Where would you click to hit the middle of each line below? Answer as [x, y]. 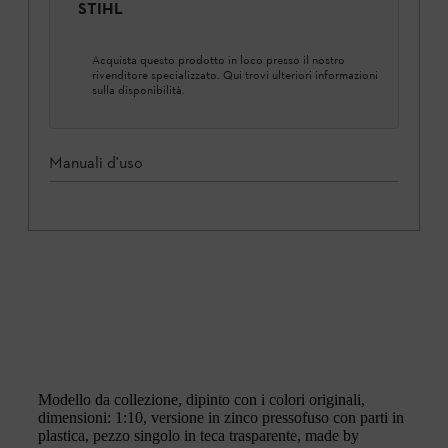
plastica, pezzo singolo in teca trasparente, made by [198, 435]
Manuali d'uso [96, 162]
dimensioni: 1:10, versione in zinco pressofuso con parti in [221, 417]
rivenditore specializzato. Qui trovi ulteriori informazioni [235, 74]
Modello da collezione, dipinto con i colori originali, [201, 399]
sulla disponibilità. [138, 89]
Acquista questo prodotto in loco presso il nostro [218, 59]
